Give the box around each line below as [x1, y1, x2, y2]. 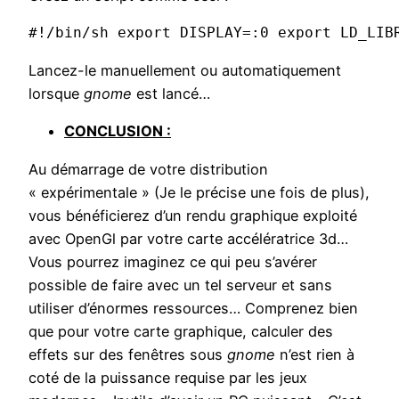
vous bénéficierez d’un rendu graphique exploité [28, 206, 357, 224]
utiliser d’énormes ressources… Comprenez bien [28, 298, 358, 317]
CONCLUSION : [64, 122, 171, 141]
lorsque [28, 85, 84, 103]
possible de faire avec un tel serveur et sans [28, 275, 332, 294]
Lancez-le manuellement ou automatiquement [28, 61, 341, 80]
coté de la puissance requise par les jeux [28, 368, 307, 387]
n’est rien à [275, 345, 354, 363]
